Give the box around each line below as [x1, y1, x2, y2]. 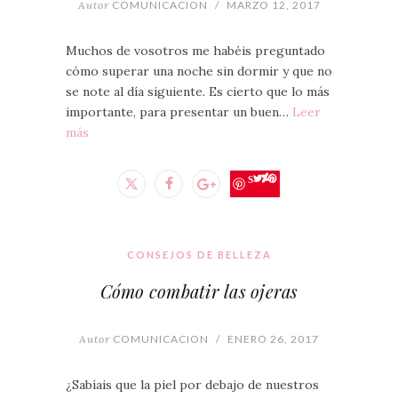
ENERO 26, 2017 [227, 332, 319, 346]
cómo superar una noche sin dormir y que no [66, 63, 332, 80]
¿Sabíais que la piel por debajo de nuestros [66, 377, 319, 394]
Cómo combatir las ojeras [99, 279, 298, 304]
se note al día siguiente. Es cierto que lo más [66, 84, 330, 100]
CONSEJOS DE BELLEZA [126, 249, 272, 261]
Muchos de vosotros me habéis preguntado [66, 43, 325, 60]
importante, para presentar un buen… [66, 104, 292, 121]
